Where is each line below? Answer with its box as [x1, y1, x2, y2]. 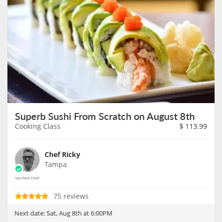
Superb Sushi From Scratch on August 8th [15, 109, 195, 123]
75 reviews [54, 191, 89, 201]
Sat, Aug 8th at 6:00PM [47, 209, 112, 218]
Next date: [14, 209, 47, 218]
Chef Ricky [45, 150, 80, 160]
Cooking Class [15, 121, 60, 131]
